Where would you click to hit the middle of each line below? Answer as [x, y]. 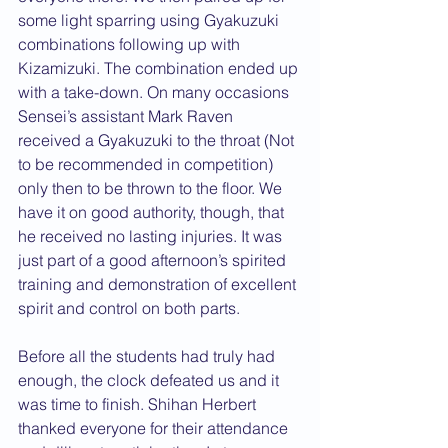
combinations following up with [131, 44]
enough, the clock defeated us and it [150, 380]
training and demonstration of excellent [159, 284]
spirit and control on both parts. [129, 308]
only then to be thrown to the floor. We [152, 188]
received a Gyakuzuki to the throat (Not [158, 140]
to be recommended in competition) [147, 164]
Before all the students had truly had [148, 356]
